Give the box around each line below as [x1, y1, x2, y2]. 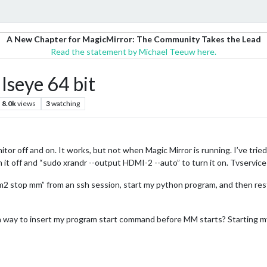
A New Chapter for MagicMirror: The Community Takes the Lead [6, 34, 261, 44]
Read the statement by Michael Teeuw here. [51, 46, 216, 57]
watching [51, 99, 80, 108]
